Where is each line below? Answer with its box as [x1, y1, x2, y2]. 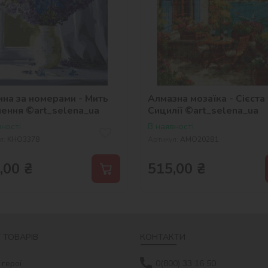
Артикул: [148, 134, 178, 144]
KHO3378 [7, 134, 39, 144]
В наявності [148, 120, 194, 132]
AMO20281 [180, 134, 218, 144]
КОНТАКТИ [140, 231, 185, 243]
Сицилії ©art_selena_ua [148, 103, 258, 117]
